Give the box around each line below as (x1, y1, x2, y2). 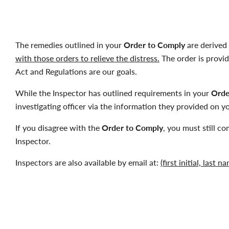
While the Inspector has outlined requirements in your (15, 87, 211, 99)
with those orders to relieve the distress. (15, 52, 159, 64)
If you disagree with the (15, 122, 102, 133)
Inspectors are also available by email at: (15, 156, 161, 168)
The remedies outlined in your (15, 39, 124, 51)
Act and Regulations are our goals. (15, 65, 137, 77)
